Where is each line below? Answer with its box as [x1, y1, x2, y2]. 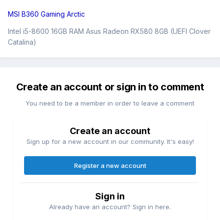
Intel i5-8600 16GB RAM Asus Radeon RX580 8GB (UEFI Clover [8, 27, 211, 36]
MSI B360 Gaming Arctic [8, 10, 85, 19]
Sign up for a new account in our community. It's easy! [26, 137, 194, 146]
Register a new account [74, 162, 146, 170]
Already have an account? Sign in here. [49, 203, 171, 211]
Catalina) [8, 38, 36, 47]
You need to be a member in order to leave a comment [26, 99, 194, 108]
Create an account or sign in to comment [16, 81, 204, 93]
